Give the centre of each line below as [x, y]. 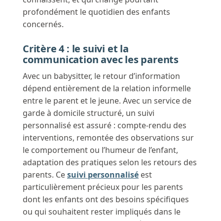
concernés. [43, 24]
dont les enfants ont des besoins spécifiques [106, 200]
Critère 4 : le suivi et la [76, 49]
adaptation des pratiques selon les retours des [110, 163]
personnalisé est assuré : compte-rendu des [105, 126]
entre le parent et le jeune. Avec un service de [107, 101]
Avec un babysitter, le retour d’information [101, 76]
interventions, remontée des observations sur [108, 138]
